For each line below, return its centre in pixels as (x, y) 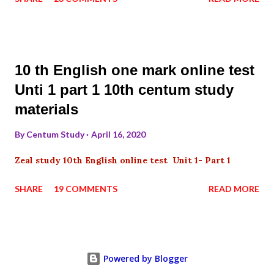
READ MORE (234, 188)
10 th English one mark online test (135, 70)
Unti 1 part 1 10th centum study (124, 89)
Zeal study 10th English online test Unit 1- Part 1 (123, 160)
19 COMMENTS (86, 188)
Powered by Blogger (144, 258)
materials (46, 109)
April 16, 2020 (118, 134)
